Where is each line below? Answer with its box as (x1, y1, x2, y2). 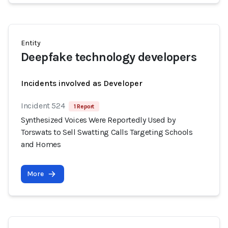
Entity (21, 39, 41, 47)
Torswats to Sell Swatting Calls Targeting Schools (21, 127, 193, 137)
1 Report (74, 103, 95, 110)
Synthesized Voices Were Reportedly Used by (21, 115, 176, 125)
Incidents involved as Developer (21, 78, 142, 88)
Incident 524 (21, 101, 65, 110)
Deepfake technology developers (21, 50, 196, 64)
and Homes (21, 139, 61, 149)
